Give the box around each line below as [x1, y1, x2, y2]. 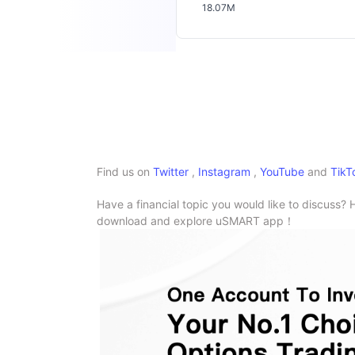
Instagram [198, 165, 250, 179]
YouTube [260, 165, 304, 179]
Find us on [97, 165, 150, 179]
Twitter [153, 165, 189, 179]
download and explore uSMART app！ [97, 214, 295, 228]
